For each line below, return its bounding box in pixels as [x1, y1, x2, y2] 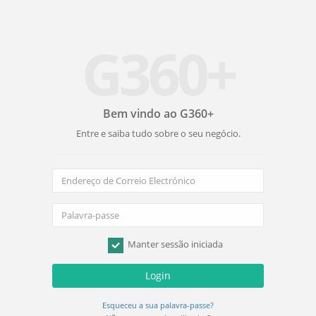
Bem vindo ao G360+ [102, 106, 214, 121]
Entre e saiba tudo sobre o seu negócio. [75, 127, 241, 140]
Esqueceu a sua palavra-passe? [102, 300, 214, 310]
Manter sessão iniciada [125, 238, 223, 251]
